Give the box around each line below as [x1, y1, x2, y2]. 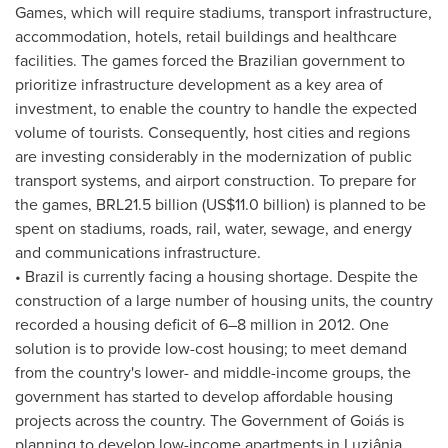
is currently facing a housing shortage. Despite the [64, 265, 418, 287]
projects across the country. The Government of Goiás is [15, 409, 404, 431]
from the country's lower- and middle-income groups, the [15, 361, 411, 383]
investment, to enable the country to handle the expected [15, 97, 417, 119]
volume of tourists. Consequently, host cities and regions [15, 121, 410, 143]
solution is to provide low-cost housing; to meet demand [15, 337, 407, 359]
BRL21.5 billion [96, 193, 198, 215]
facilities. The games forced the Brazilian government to [15, 49, 405, 71]
